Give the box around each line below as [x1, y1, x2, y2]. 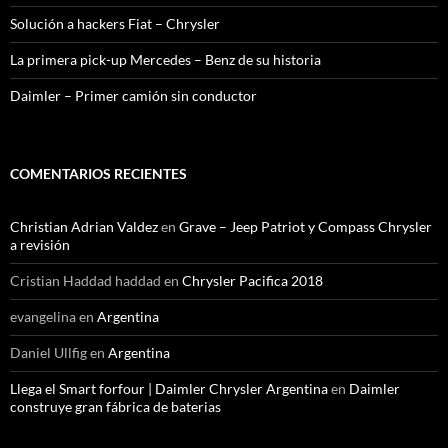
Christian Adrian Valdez [10, 218, 158, 236]
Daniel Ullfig [10, 344, 87, 362]
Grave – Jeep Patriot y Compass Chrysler [179, 218, 432, 236]
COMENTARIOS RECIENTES [10, 165, 187, 183]
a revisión [10, 236, 70, 254]
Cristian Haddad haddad [10, 272, 161, 290]
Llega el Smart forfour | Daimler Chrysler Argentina [10, 380, 328, 398]
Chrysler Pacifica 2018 [182, 272, 323, 290]
